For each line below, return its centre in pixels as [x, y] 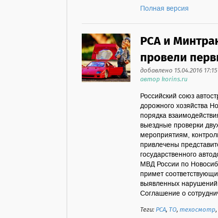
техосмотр [198, 210]
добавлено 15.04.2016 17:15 [179, 71]
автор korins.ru [164, 80]
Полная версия [164, 9]
